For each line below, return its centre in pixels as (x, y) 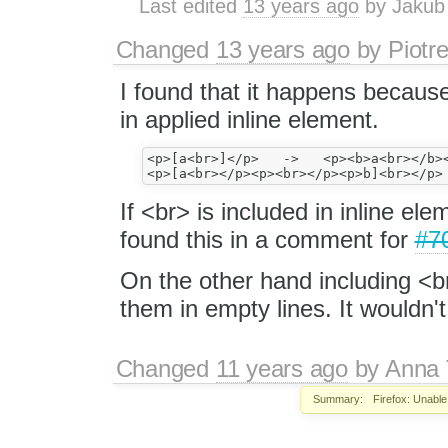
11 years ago (281, 368)
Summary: (338, 399)
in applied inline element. (249, 119)
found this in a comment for (267, 240)
